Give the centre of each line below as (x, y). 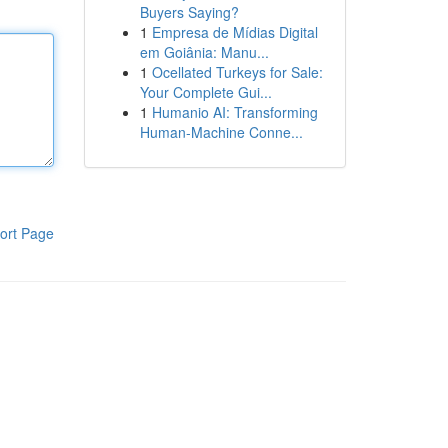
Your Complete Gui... (205, 92)
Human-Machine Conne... (221, 132)
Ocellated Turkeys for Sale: (237, 72)
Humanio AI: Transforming (234, 112)
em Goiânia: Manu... (204, 52)
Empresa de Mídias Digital (234, 32)
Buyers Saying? (189, 12)
